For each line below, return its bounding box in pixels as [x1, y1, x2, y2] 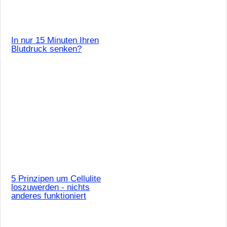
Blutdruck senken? [11, 44, 82, 54]
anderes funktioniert [11, 191, 87, 201]
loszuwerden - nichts [11, 182, 90, 193]
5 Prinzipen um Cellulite [11, 174, 101, 184]
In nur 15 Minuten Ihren [11, 35, 99, 46]
